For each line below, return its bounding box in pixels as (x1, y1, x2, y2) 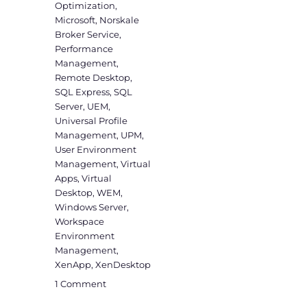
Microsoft (55, 14, 96, 26)
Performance (55, 43, 114, 55)
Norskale (99, 14, 140, 26)
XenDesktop (95, 259, 151, 271)
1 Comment (55, 278, 107, 290)
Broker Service (55, 29, 120, 40)
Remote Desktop (55, 72, 131, 84)
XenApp (55, 259, 92, 271)
